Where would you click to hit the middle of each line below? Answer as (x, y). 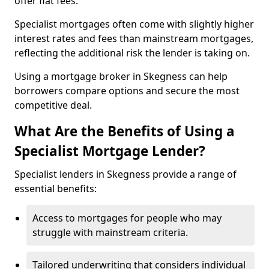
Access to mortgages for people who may (127, 218)
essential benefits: (56, 189)
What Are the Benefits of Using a (125, 131)
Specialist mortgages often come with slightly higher (134, 24)
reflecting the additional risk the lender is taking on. (133, 53)
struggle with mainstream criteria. (110, 232)
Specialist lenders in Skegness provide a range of (125, 174)
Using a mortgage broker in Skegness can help (121, 76)
